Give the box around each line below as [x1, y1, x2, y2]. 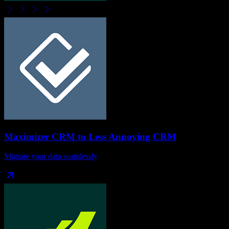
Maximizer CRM [4, 131, 75, 142]
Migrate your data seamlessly [4, 152, 98, 161]
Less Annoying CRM [88, 131, 176, 142]
